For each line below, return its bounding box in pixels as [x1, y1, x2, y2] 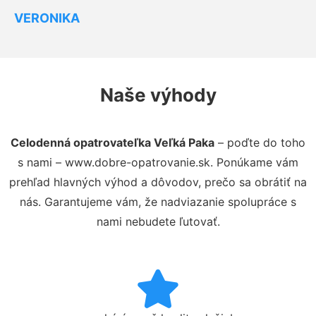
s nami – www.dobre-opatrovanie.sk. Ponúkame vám [18, 154, 298, 169]
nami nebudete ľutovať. [96, 214, 220, 229]
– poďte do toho [214, 135, 305, 150]
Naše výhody [99, 83, 217, 106]
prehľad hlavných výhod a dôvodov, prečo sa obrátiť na [9, 174, 307, 189]
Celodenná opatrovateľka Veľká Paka [11, 135, 214, 150]
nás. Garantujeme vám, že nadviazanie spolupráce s [20, 194, 296, 209]
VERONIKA [14, 10, 80, 25]
